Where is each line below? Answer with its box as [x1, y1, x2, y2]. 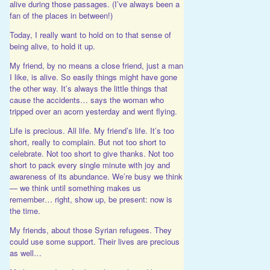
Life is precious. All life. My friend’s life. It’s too [9, 125, 174, 137]
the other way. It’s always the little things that [9, 83, 168, 95]
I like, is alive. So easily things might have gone [9, 71, 177, 83]
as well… [9, 247, 42, 259]
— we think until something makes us [9, 182, 141, 194]
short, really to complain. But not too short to [9, 136, 166, 148]
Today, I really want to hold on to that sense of [9, 29, 171, 41]
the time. [9, 205, 40, 217]
